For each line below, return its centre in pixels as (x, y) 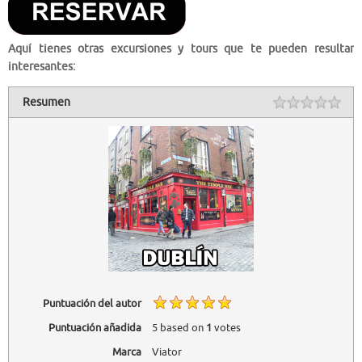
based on (181, 327)
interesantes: (42, 66)
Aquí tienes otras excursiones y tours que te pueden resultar (181, 48)
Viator (166, 351)
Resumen (47, 103)
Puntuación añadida (95, 327)
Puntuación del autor (92, 304)
